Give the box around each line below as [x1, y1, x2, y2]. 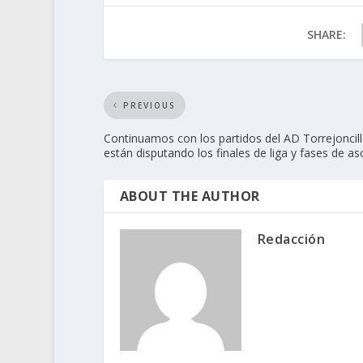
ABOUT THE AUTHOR [119, 186, 260, 205]
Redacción [257, 229, 326, 248]
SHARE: [306, 26, 346, 42]
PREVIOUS [122, 99, 176, 111]
